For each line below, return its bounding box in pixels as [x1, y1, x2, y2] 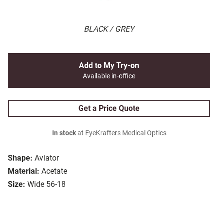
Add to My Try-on [79, 61, 139, 71]
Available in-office [83, 72, 135, 81]
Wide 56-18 [27, 180, 66, 189]
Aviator [35, 153, 59, 163]
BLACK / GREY [84, 24, 134, 34]
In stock [52, 129, 76, 138]
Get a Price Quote [78, 104, 140, 113]
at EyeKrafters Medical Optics [75, 129, 166, 138]
